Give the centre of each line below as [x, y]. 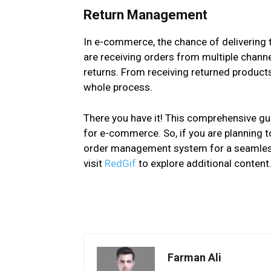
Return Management [145, 15]
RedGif [120, 164]
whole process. [118, 87]
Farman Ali [194, 258]
